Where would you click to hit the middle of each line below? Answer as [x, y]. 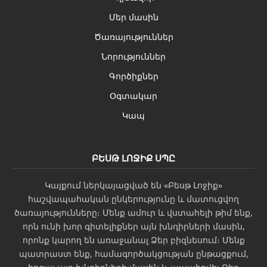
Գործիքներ [133, 76]
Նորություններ [133, 56]
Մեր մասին [133, 17]
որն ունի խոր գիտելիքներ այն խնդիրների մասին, [133, 226]
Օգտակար [133, 95]
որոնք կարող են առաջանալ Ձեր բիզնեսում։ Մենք [133, 240]
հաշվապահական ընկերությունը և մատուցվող [133, 198]
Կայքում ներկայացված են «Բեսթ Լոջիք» [133, 185]
